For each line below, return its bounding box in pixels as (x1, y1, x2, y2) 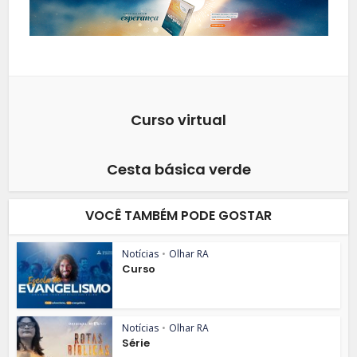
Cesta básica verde (106, 159, 251, 180)
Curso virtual (131, 110, 226, 131)
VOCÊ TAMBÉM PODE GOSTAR (85, 206, 272, 226)
